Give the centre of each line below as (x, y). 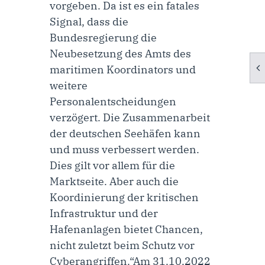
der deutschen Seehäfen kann (125, 133)
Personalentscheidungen (113, 101)
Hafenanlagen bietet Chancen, (126, 229)
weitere (69, 85)
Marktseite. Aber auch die (114, 181)
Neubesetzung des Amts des (120, 53)
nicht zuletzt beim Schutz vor (122, 245)
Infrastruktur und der (104, 213)
